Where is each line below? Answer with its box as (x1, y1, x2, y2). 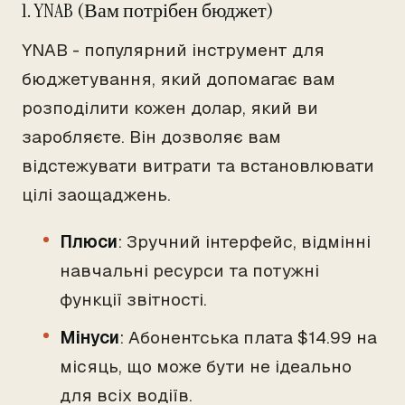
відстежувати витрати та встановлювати (22, 155, 374, 177)
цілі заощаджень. (22, 184, 171, 206)
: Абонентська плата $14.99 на (119, 326, 377, 349)
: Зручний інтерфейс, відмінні (118, 231, 371, 253)
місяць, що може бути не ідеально (60, 355, 352, 378)
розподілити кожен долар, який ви (22, 97, 318, 119)
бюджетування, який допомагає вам (22, 68, 335, 90)
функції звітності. (60, 288, 207, 311)
